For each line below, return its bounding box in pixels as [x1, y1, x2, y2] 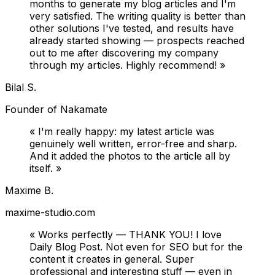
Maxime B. [5, 184, 53, 197]
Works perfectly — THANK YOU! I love [38, 228, 222, 241]
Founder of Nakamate [5, 103, 107, 116]
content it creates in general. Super [29, 253, 194, 266]
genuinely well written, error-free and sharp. [29, 137, 237, 150]
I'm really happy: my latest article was [38, 125, 214, 138]
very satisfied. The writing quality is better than [29, 10, 246, 23]
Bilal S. [5, 81, 36, 94]
